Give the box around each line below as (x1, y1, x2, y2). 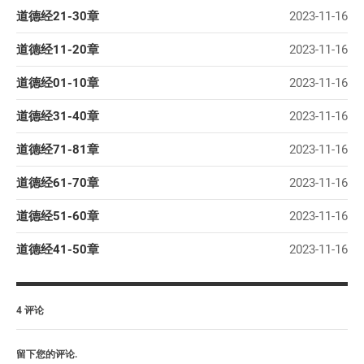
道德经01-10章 (16, 76, 99, 90)
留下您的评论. (16, 348, 77, 360)
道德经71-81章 (16, 142, 99, 157)
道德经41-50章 (16, 242, 99, 257)
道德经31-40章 (16, 109, 99, 123)
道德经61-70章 (16, 175, 99, 190)
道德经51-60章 (16, 209, 99, 223)
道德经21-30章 (16, 9, 99, 24)
